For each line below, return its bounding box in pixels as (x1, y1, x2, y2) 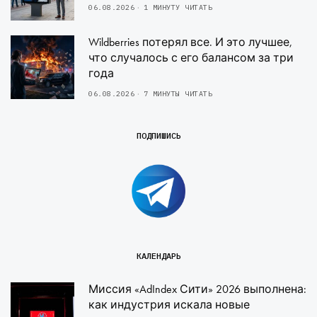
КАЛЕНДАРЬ (136, 250, 181, 262)
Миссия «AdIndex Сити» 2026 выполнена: (88, 282, 306, 297)
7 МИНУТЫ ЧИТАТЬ (143, 88, 212, 98)
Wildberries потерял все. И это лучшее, (88, 34, 292, 50)
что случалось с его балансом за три (88, 50, 294, 65)
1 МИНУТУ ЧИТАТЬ (143, 2, 212, 12)
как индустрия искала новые (88, 297, 250, 313)
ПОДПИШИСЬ (136, 129, 181, 141)
